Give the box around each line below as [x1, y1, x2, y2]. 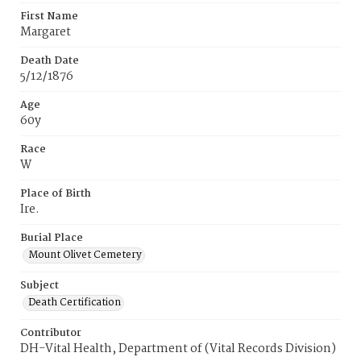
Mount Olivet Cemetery [28, 247, 142, 263]
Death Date [20, 52, 79, 69]
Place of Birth [20, 185, 91, 202]
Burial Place [20, 230, 83, 247]
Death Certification [28, 294, 121, 311]
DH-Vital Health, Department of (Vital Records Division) [20, 339, 336, 359]
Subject [20, 277, 59, 294]
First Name [20, 8, 78, 25]
